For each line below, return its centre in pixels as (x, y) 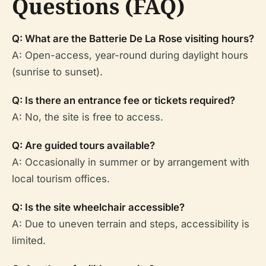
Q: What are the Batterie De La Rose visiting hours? (133, 38)
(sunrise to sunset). (57, 72)
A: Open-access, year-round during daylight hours (130, 55)
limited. (29, 240)
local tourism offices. (61, 178)
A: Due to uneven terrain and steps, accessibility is (131, 224)
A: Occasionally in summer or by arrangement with (131, 162)
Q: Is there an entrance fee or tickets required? (123, 100)
